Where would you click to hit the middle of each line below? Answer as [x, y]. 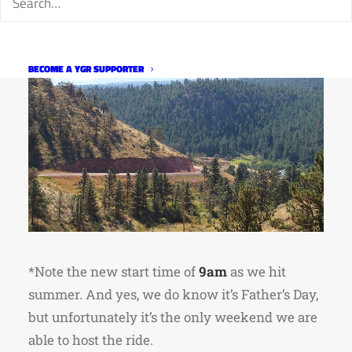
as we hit [257, 271]
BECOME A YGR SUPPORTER [86, 69]
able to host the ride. [91, 340]
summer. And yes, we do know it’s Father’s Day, [173, 294]
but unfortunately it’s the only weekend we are [173, 317]
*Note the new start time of [112, 271]
